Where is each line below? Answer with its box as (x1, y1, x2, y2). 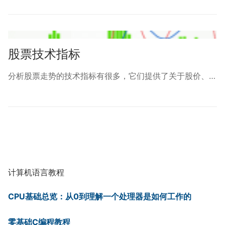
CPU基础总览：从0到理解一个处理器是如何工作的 (8, 191, 191, 201)
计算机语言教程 (8, 167, 64, 177)
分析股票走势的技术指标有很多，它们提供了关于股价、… (8, 71, 215, 81)
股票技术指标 (8, 47, 80, 62)
